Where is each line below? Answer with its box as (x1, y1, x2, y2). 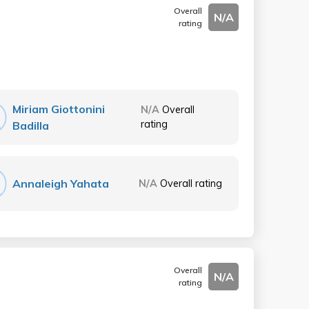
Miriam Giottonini (12, 102, 106, 116)
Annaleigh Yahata (12, 177, 110, 190)
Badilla (12, 119, 50, 132)
